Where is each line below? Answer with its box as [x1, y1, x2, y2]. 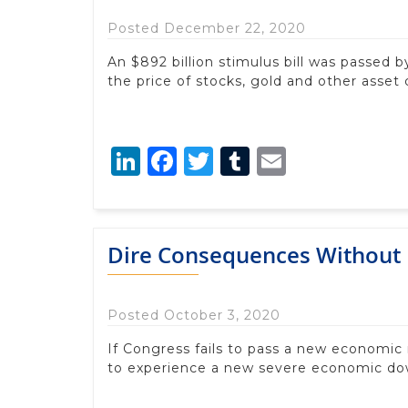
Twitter [213, 142, 318, 178]
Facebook [177, 142, 317, 178]
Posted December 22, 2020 [107, 19, 306, 36]
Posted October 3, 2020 [107, 306, 280, 323]
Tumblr [250, 142, 356, 178]
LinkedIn [140, 142, 267, 178]
